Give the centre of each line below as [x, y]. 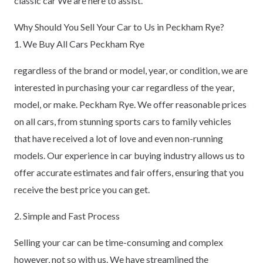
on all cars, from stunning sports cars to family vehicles [123, 121]
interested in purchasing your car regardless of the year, [124, 87]
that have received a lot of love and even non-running [119, 138]
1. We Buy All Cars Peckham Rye [79, 43]
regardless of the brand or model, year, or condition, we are [131, 70]
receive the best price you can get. [82, 189]
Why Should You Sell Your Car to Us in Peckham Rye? [119, 26]
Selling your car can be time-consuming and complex [119, 242]
